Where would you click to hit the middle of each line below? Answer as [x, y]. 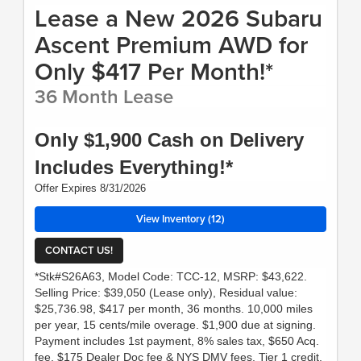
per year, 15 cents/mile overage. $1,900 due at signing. [175, 325]
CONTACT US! [79, 250]
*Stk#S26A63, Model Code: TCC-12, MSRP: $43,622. [171, 277]
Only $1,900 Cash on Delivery [169, 140]
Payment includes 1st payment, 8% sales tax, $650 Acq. [177, 341]
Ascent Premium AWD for [171, 45]
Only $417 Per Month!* [154, 72]
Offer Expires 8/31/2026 [90, 189]
